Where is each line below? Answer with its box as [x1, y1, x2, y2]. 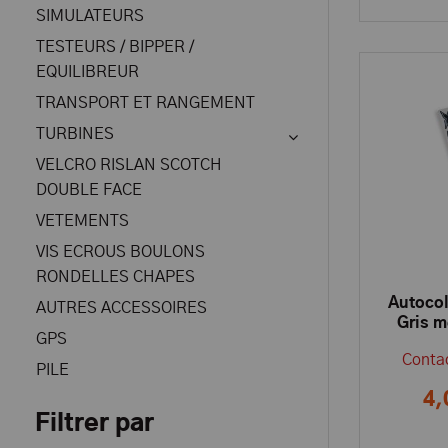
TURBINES [36, 126, 114, 142]
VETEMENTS [36, 213, 129, 229]
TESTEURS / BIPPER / [36, 39, 194, 55]
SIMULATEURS [36, 8, 144, 24]
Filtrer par [35, 412, 154, 436]
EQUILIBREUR [36, 64, 139, 80]
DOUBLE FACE [36, 182, 142, 198]
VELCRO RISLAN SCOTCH [36, 157, 222, 173]
